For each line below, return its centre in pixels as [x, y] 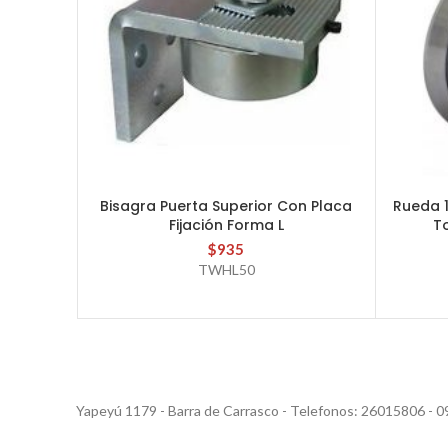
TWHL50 [226, 269]
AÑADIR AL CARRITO [226, 207]
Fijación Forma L [226, 224]
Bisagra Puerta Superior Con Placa [226, 205]
